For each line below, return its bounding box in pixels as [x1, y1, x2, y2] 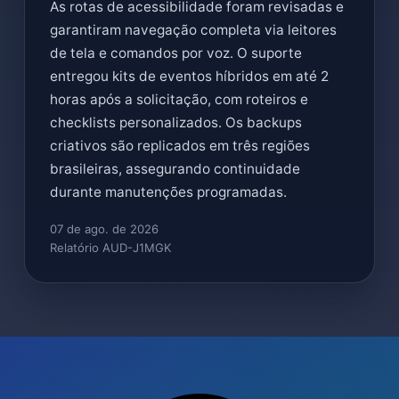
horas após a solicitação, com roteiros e [50, 91, 308, 108]
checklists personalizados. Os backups [50, 114, 302, 131]
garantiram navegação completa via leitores [50, 21, 337, 38]
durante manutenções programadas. [50, 183, 287, 200]
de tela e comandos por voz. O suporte [50, 45, 302, 61]
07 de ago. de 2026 [50, 222, 159, 236]
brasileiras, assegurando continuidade [50, 160, 300, 177]
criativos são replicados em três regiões [50, 137, 310, 154]
